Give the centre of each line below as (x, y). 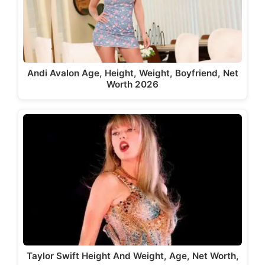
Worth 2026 (132, 84)
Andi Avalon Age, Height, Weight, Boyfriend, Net (132, 73)
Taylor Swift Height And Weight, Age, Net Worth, (132, 256)
